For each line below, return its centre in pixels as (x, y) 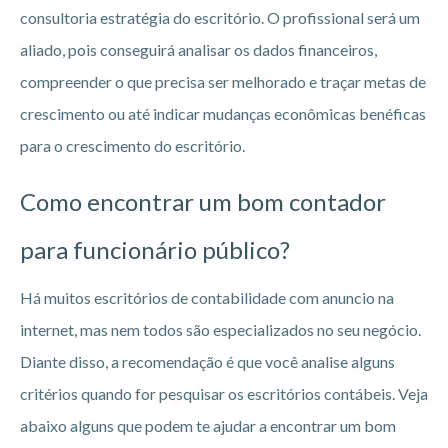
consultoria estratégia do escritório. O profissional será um (220, 17)
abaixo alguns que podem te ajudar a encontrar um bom (208, 425)
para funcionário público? (155, 249)
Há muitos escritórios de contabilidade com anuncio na (207, 297)
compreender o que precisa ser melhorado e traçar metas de (223, 81)
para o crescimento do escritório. (132, 145)
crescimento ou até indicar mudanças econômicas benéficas (223, 113)
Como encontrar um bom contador (203, 201)
